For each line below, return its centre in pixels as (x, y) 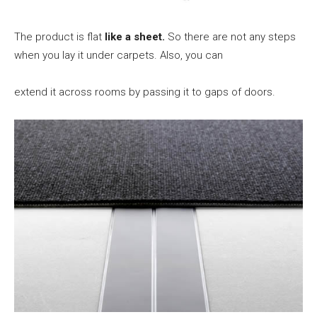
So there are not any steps (230, 36)
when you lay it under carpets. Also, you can (119, 55)
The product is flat (59, 36)
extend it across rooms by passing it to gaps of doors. (145, 92)
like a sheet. (135, 36)
